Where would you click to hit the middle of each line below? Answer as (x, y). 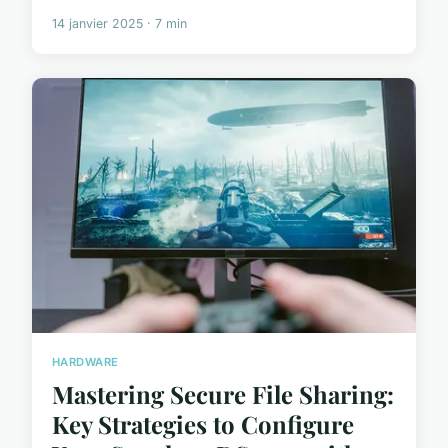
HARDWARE (85, 362)
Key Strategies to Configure (203, 423)
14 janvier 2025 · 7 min (119, 23)
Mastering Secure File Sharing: (223, 393)
